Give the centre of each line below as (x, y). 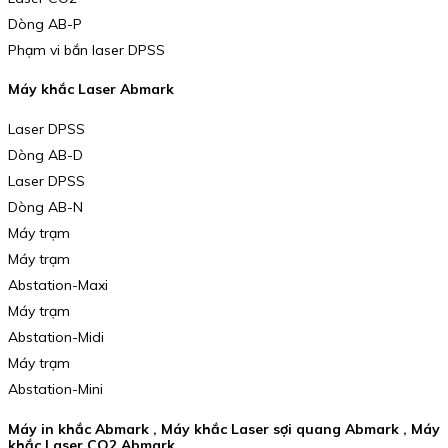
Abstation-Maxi (58, 284)
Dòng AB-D (45, 154)
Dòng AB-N (45, 206)
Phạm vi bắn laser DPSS (86, 49)
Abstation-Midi (56, 336)
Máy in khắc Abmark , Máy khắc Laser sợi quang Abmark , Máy (224, 428)
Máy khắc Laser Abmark (91, 89)
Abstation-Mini (55, 388)
